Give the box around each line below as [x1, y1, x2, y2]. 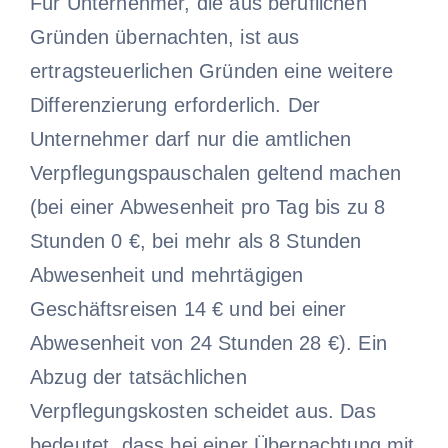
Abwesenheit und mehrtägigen [29, 263, 304, 286]
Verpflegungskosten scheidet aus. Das [29, 399, 376, 422]
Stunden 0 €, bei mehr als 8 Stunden [29, 229, 362, 252]
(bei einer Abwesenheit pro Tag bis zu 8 [29, 195, 386, 218]
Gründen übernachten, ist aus [29, 25, 300, 48]
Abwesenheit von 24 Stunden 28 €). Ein [29, 331, 387, 354]
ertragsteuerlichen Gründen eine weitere [29, 59, 394, 82]
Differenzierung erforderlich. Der [29, 93, 321, 116]
